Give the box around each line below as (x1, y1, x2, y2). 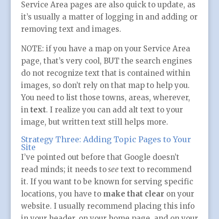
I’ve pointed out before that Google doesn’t (21, 153, 179, 162)
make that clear (101, 189, 164, 199)
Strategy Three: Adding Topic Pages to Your (21, 134, 191, 145)
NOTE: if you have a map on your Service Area (21, 44, 190, 54)
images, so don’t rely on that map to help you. (21, 81, 190, 90)
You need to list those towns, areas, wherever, (21, 93, 190, 103)
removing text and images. (21, 24, 121, 34)
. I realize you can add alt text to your (45, 105, 183, 115)
